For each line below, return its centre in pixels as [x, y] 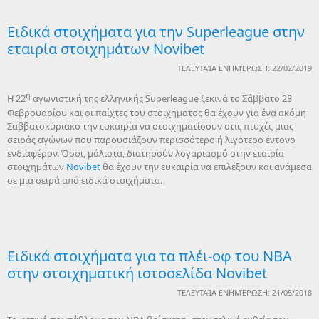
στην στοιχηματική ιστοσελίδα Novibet [137, 273]
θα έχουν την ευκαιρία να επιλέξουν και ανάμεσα [206, 166]
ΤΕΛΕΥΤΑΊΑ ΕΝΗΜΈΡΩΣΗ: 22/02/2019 [245, 68]
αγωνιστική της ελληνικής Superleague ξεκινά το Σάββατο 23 [161, 99]
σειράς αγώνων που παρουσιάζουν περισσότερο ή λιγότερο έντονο [151, 139]
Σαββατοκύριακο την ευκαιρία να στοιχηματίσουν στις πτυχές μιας [150, 126]
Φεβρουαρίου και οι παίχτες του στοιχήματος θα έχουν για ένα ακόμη [157, 112]
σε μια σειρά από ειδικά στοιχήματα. [85, 180]
